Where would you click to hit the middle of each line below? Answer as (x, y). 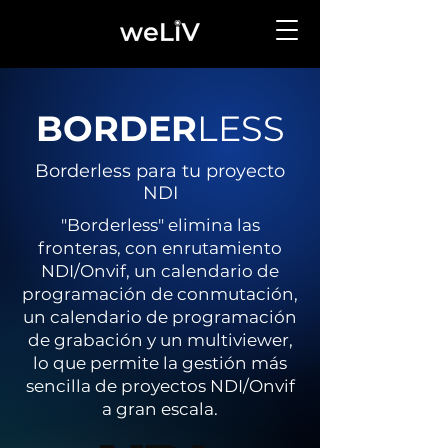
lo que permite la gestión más (160, 363)
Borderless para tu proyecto (160, 171)
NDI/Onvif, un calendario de (160, 271)
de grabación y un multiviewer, (160, 340)
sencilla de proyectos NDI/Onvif (160, 386)
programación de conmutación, (160, 294)
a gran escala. (160, 409)
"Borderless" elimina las (160, 225)
